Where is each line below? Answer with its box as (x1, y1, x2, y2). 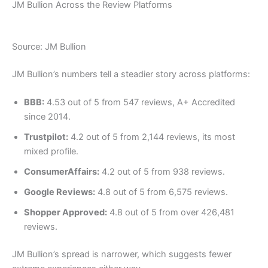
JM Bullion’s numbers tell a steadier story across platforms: (12, 68, 250, 80)
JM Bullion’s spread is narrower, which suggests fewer (12, 248, 232, 260)
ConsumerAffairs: (24, 166, 99, 178)
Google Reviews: (24, 187, 95, 198)
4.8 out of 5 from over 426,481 (107, 207, 234, 218)
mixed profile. (24, 146, 78, 157)
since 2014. (24, 111, 71, 123)
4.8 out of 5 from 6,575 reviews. (95, 187, 228, 198)
